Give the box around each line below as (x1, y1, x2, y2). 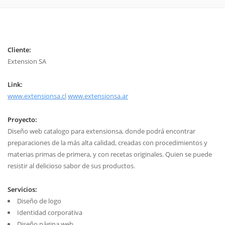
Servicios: (8, 185, 37, 194)
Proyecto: (8, 115, 37, 125)
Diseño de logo (17, 196, 61, 205)
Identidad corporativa (17, 208, 82, 217)
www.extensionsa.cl (8, 91, 66, 101)
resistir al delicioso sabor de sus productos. (8, 161, 135, 171)
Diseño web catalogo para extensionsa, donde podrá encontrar (8, 127, 195, 136)
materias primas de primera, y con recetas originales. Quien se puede (8, 150, 212, 159)
